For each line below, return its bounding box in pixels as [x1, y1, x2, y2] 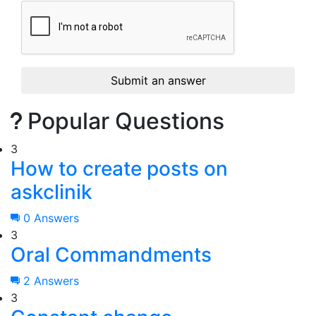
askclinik [11, 180, 92, 205]
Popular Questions [22, 107, 224, 135]
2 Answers [20, 274, 79, 288]
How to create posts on [11, 157, 228, 181]
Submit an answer [110, 73, 206, 88]
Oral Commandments [11, 243, 212, 267]
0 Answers [20, 211, 79, 226]
